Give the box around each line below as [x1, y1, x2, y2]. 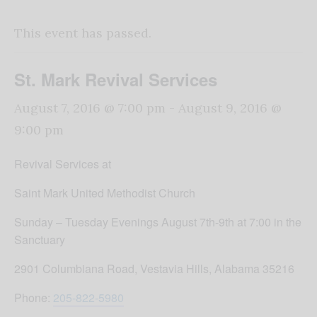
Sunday [14, 214, 53, 231]
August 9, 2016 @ [178, 100, 282, 117]
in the [271, 214, 301, 231]
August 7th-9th [161, 214, 234, 231]
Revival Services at [14, 156, 111, 173]
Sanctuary [14, 231, 65, 248]
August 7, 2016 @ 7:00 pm [14, 100, 166, 117]
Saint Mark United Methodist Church [14, 185, 195, 202]
